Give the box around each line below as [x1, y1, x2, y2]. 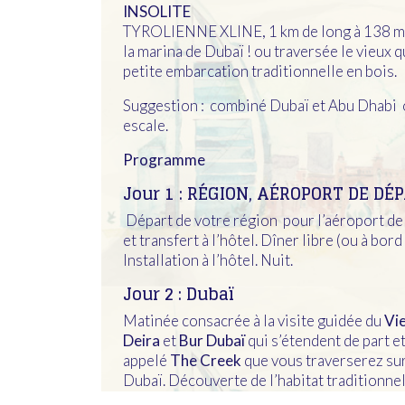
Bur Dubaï [179, 331, 245, 350]
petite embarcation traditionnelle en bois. [123, 61, 397, 80]
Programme [123, 150, 205, 169]
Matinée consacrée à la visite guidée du [123, 311, 384, 330]
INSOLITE [123, 2, 191, 21]
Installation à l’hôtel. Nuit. [123, 250, 293, 269]
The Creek [170, 351, 244, 370]
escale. [123, 116, 168, 135]
